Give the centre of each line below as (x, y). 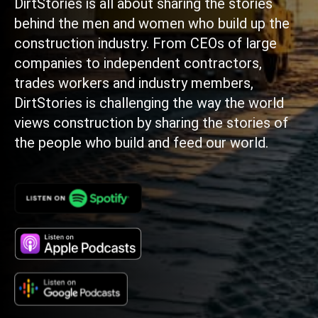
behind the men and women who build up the (152, 23)
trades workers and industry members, (134, 83)
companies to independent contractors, (138, 63)
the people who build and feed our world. (141, 143)
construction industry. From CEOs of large (146, 43)
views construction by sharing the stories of (151, 123)
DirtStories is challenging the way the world (149, 103)
